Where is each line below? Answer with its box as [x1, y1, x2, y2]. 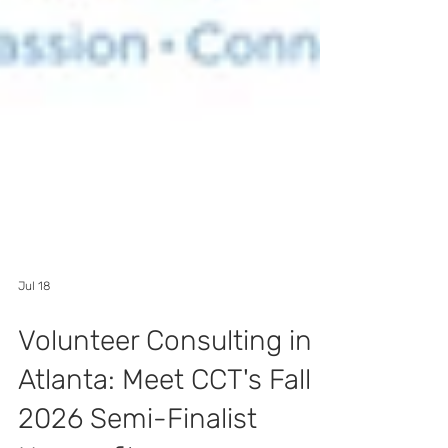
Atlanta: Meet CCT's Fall [18, 403, 311, 436]
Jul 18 [18, 319, 50, 333]
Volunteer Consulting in [18, 364, 312, 397]
